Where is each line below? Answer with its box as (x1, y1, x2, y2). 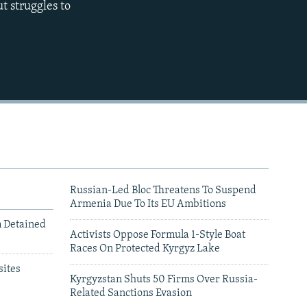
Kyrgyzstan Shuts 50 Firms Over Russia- (70, 274, 258, 286)
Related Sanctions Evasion (70, 288, 192, 299)
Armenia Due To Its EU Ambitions (70, 199, 226, 210)
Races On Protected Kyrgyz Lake (70, 243, 220, 255)
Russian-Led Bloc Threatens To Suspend (70, 185, 256, 197)
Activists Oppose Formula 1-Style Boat (70, 230, 245, 241)
